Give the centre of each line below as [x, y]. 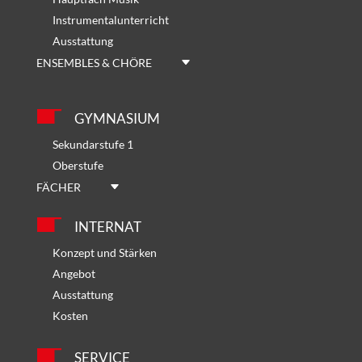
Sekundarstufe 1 [93, 144]
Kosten [70, 315]
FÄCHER [58, 187]
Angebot [74, 273]
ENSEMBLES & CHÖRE [94, 62]
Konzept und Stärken [104, 252]
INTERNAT [107, 226]
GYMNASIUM [117, 118]
